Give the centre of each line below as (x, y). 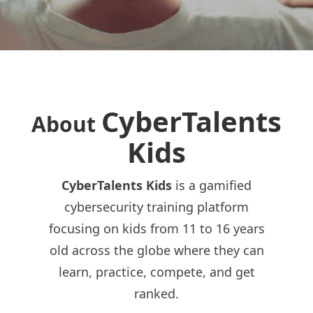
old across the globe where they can (156, 250)
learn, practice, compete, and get (156, 272)
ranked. (156, 293)
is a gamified (212, 185)
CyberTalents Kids (117, 185)
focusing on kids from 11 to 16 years (156, 228)
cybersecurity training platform (156, 207)
